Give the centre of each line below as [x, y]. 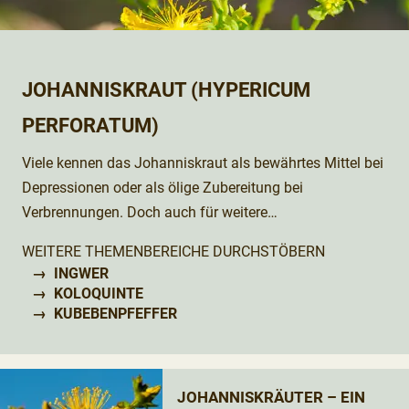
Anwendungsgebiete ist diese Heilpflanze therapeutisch [199, 237]
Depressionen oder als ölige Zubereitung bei [163, 188]
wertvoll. [49, 262]
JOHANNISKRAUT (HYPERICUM [166, 89]
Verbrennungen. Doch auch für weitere [145, 212]
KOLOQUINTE [99, 294]
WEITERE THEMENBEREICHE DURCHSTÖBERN [173, 252]
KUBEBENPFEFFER [116, 314]
